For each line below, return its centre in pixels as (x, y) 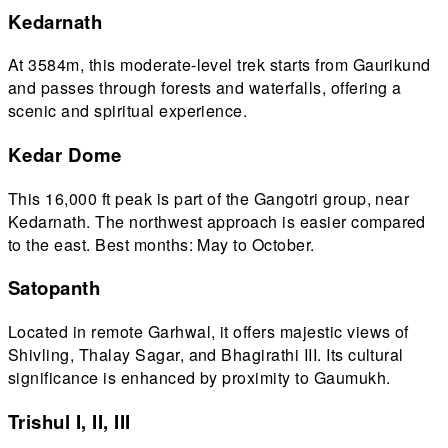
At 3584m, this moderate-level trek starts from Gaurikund (219, 65)
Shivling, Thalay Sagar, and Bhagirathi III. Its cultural (206, 355)
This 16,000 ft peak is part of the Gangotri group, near (209, 198)
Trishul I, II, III (69, 421)
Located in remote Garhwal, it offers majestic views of (208, 332)
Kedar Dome (65, 154)
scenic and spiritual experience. (128, 111)
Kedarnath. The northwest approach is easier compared (217, 221)
